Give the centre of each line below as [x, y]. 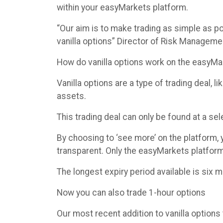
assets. [71, 96]
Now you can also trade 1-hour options [131, 193]
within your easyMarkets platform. [122, 7]
